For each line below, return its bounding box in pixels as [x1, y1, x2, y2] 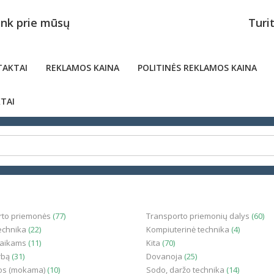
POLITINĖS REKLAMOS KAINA [138, 62, 257, 73]
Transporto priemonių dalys [146, 210, 251, 221]
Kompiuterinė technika [146, 224, 231, 235]
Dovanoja [146, 251, 184, 262]
